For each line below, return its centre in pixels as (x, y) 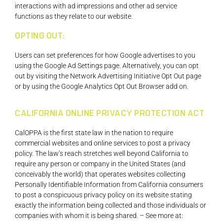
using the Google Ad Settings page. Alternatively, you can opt (107, 66)
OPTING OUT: (40, 36)
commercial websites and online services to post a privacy (103, 143)
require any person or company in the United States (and (100, 164)
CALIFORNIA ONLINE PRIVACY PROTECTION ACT (110, 113)
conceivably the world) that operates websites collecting (100, 174)
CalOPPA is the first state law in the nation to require (94, 132)
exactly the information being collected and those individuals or (110, 205)
